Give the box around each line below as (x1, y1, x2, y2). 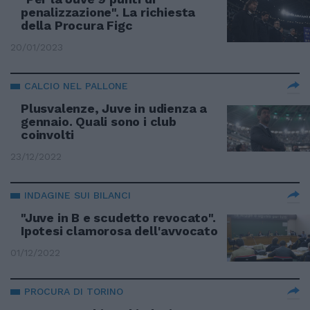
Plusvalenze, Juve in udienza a (21, 101, 208, 116)
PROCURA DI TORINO (24, 286, 123, 297)
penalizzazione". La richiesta (21, 5, 196, 19)
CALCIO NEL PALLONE (24, 80, 128, 91)
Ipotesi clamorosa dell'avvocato (21, 224, 218, 238)
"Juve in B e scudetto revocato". (21, 210, 216, 225)
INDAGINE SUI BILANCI (24, 190, 131, 201)
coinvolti (21, 127, 75, 142)
